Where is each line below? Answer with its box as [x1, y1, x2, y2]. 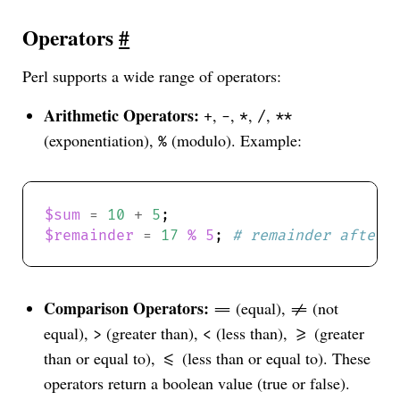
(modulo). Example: [167, 129, 303, 152]
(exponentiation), [44, 129, 159, 152]
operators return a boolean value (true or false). [44, 372, 351, 395]
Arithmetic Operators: [44, 104, 200, 128]
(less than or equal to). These [178, 347, 371, 370]
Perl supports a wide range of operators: [22, 65, 282, 87]
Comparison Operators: [44, 296, 210, 321]
